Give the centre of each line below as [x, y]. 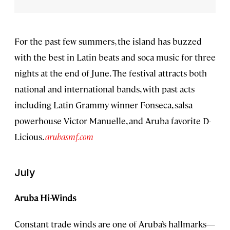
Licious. [30, 137]
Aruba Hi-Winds [45, 198]
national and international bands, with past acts [104, 89]
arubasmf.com [69, 137]
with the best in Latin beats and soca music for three [115, 57]
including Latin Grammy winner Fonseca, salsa [103, 105]
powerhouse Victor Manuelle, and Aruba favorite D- [113, 121]
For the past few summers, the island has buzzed [108, 41]
